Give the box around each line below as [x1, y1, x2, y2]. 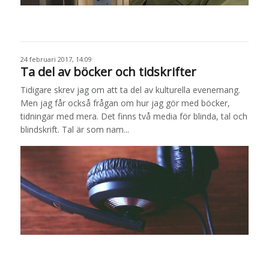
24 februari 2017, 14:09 [20, 54, 92, 64]
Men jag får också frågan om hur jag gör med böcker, [20, 97, 230, 109]
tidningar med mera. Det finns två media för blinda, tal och [20, 110, 247, 122]
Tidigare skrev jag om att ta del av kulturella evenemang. [20, 83, 240, 95]
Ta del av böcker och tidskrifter [20, 63, 196, 80]
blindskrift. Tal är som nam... [20, 123, 129, 135]
